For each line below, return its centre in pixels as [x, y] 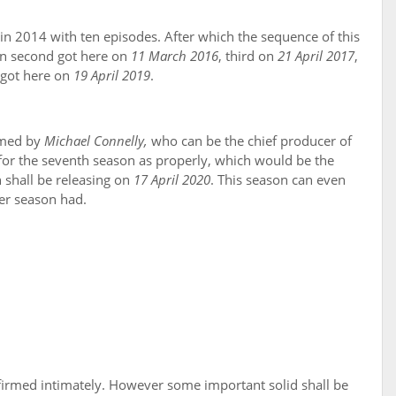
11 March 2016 [175, 56]
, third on [248, 56]
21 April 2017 [316, 56]
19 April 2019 [112, 76]
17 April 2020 [172, 180]
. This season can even [278, 180]
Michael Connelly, [96, 141]
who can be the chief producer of [250, 141]
